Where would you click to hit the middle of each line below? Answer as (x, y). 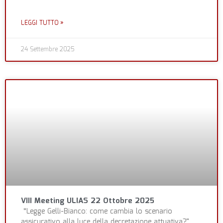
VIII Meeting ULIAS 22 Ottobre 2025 (88, 201)
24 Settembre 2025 (48, 50)
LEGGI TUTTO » (42, 23)
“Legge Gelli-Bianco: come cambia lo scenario (97, 212)
